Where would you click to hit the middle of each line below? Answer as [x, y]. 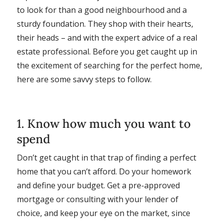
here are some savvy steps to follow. [84, 79]
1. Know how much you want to [104, 123]
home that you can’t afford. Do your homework [104, 171]
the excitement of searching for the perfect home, [109, 65]
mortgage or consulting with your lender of [97, 199]
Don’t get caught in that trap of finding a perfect [106, 157]
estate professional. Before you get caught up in [107, 51]
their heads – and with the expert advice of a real [107, 37]
